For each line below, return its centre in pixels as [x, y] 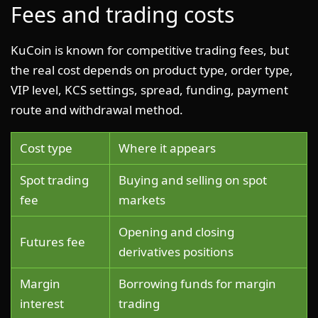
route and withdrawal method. [97, 109]
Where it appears [167, 148]
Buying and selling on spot [193, 180]
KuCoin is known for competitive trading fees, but [150, 50]
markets [142, 199]
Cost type [46, 148]
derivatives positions [176, 251]
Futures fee [53, 241]
